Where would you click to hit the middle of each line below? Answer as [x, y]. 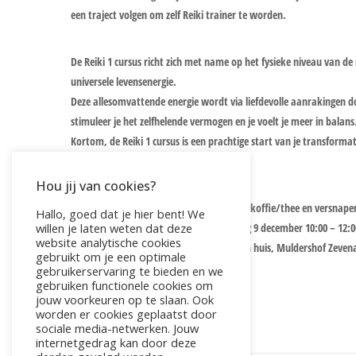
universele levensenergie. [124, 82]
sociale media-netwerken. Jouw [117, 328]
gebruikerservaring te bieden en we [130, 271]
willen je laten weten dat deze [114, 228]
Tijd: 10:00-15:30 [105, 268]
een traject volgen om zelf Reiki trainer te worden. [178, 15]
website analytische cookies [108, 242]
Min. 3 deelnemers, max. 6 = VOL [141, 288]
